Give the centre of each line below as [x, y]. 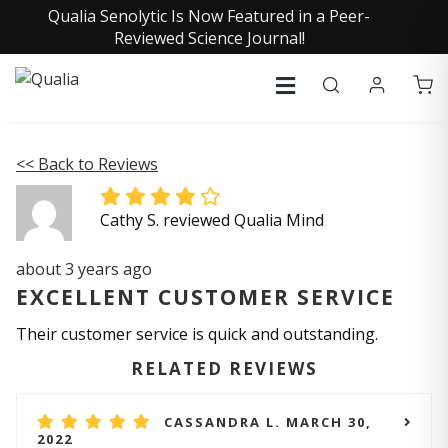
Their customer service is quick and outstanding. [197, 334]
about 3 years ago [84, 269]
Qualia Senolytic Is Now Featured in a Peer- [209, 16]
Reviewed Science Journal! [209, 38]
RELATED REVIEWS [224, 368]
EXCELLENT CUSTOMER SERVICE [205, 297]
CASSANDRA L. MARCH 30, [268, 422]
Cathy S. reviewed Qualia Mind [212, 220]
